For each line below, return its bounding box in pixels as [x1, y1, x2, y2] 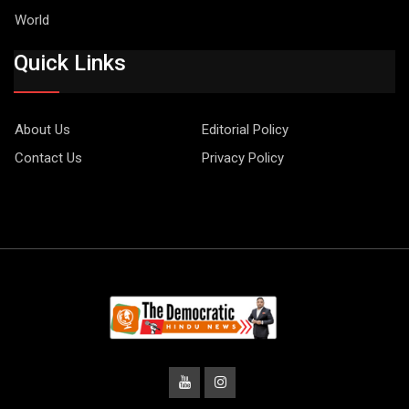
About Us [15, 121, 70, 139]
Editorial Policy [201, 121, 288, 139]
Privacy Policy [201, 150, 284, 167]
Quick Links [14, 50, 126, 77]
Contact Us [15, 150, 82, 167]
